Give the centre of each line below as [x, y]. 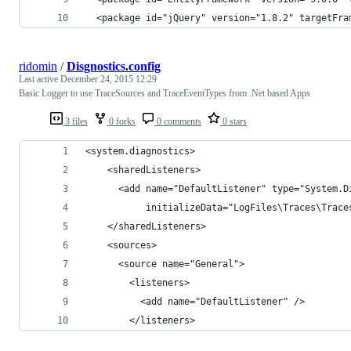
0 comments [178, 121]
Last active [40, 79]
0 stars [233, 121]
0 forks [121, 121]
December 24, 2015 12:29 [109, 79]
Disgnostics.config [114, 66]
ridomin [38, 66]
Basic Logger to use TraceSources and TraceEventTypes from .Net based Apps [165, 93]
